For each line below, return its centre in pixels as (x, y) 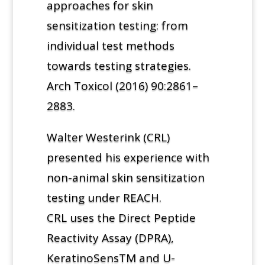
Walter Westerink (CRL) (108, 137)
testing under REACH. (104, 197)
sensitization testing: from (117, 25)
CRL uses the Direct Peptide (121, 217)
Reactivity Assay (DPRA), (110, 237)
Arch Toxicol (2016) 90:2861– (122, 85)
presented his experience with (128, 157)
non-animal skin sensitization (125, 177)
